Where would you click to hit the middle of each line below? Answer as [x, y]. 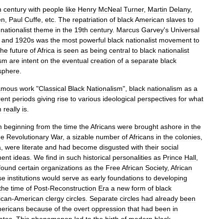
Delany [180, 9]
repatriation [90, 20]
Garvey [153, 30]
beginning [19, 127]
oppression [109, 209]
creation [103, 61]
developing [170, 178]
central [120, 50]
